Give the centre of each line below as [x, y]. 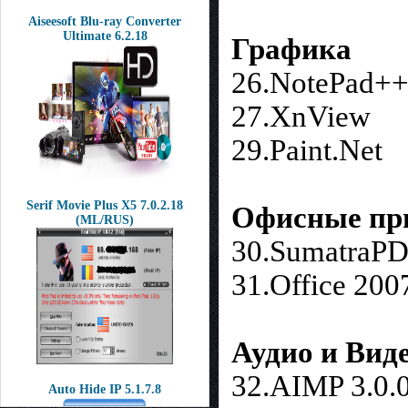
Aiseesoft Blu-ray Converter [105, 21]
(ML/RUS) [105, 220]
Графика [291, 49]
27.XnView [301, 116]
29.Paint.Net [307, 150]
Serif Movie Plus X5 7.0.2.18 [105, 205]
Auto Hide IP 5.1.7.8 [105, 389]
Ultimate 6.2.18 [105, 36]
